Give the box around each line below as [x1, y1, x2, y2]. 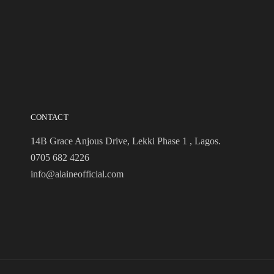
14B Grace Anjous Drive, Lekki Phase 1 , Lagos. [30, 136, 221, 146]
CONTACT [30, 113, 68, 122]
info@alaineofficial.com [30, 169, 124, 179]
